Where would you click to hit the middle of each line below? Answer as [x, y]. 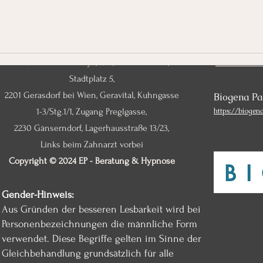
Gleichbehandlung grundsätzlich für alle [88, 253]
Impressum [237, 29]
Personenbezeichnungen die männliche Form [100, 224]
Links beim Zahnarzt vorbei [92, 144]
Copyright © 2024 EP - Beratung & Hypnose [92, 161]
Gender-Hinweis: [38, 195]
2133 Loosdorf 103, [112, 28]
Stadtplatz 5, [92, 79]
